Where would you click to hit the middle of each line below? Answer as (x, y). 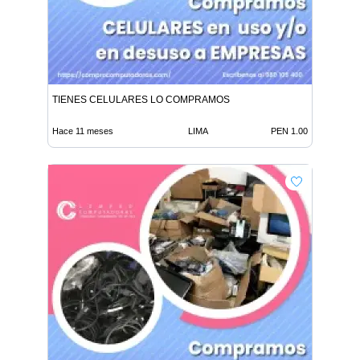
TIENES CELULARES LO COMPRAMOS (141, 100)
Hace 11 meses (83, 131)
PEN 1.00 (289, 131)
